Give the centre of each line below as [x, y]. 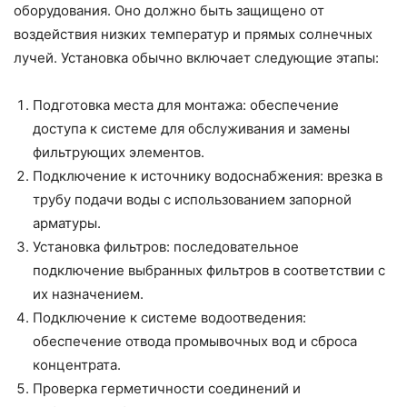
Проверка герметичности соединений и [167, 389]
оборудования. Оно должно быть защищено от [169, 11]
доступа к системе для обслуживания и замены [191, 129]
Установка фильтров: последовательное [166, 247]
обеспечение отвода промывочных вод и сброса [195, 342]
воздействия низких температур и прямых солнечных [193, 35]
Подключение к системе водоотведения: [169, 318]
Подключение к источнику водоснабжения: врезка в [208, 176]
